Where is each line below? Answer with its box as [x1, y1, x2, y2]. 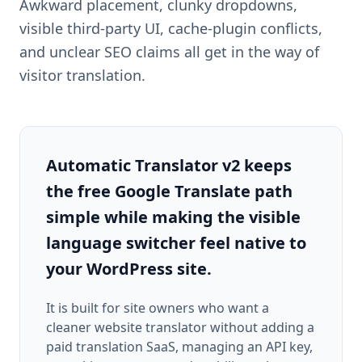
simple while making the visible [46, 205, 301, 228]
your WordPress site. [46, 257, 212, 280]
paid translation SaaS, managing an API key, [46, 337, 313, 356]
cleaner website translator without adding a [46, 318, 314, 336]
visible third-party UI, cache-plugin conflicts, [19, 18, 322, 38]
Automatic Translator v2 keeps [46, 154, 292, 176]
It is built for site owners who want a [46, 298, 269, 317]
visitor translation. [19, 65, 145, 85]
